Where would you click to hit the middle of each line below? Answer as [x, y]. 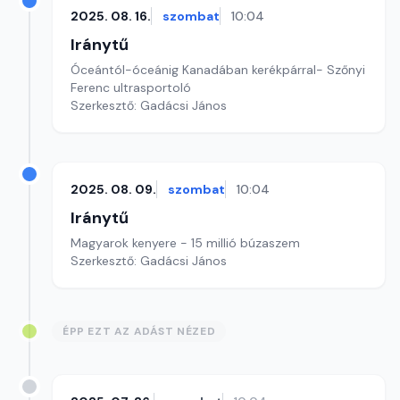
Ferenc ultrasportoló [131, 87]
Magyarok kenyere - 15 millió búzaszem [185, 243]
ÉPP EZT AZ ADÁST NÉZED [139, 331]
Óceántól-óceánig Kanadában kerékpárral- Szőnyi [218, 70]
